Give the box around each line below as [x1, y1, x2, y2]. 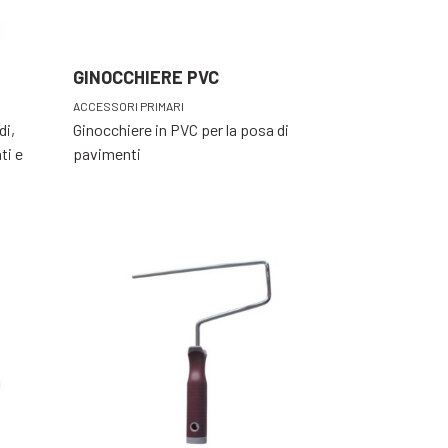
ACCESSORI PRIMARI [73, 99, 184, 114]
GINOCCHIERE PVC [73, 66, 219, 89]
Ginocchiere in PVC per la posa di [73, 120, 289, 140]
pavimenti [73, 144, 141, 164]
